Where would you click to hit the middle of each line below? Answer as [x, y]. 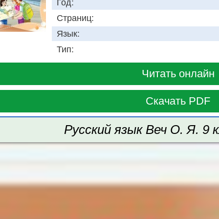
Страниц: [75, 18]
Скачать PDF [178, 101]
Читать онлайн [178, 74]
